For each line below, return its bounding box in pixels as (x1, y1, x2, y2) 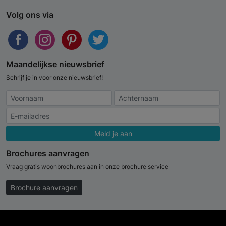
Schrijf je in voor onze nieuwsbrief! (6, 74, 103, 82)
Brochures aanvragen (6, 148, 89, 159)
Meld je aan (94, 129, 132, 138)
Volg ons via (6, 10, 53, 20)
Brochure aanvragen (11, 183, 78, 192)
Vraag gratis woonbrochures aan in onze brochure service (6, 163, 168, 171)
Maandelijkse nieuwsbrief (6, 59, 104, 70)
